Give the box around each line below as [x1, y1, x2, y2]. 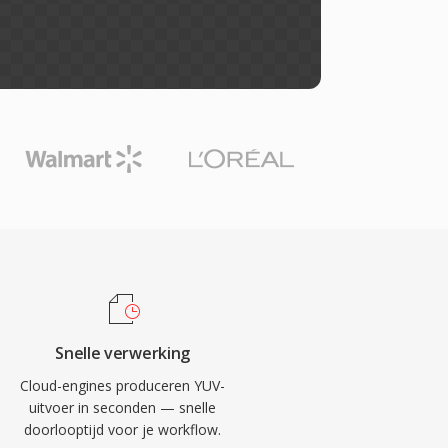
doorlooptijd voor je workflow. [24, 420, 222, 439]
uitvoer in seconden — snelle [29, 398, 217, 417]
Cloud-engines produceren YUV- [20, 376, 226, 395]
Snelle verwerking [55, 342, 190, 364]
